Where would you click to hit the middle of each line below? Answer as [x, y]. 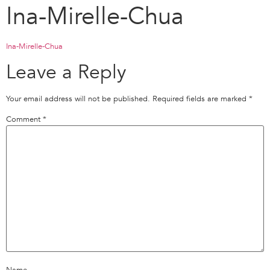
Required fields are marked [201, 99]
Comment [24, 120]
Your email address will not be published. [78, 99]
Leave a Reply [66, 73]
